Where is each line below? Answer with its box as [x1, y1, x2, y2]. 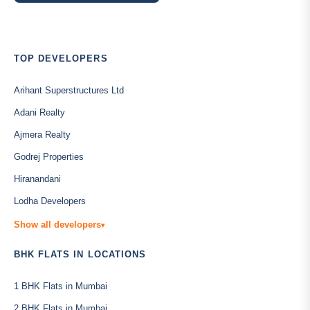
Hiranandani [14, 174, 61, 184]
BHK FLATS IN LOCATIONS [14, 249, 146, 259]
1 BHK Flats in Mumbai [14, 281, 107, 291]
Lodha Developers [14, 196, 86, 206]
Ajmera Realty [14, 129, 71, 140]
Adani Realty [14, 107, 65, 118]
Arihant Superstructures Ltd [14, 85, 124, 95]
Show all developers [14, 220, 101, 230]
